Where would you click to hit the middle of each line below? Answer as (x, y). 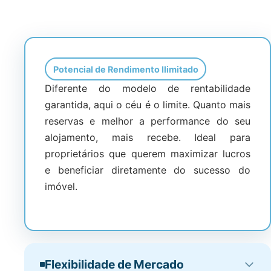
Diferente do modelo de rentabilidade (148, 88)
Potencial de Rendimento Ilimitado (126, 69)
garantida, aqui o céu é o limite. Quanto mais (148, 105)
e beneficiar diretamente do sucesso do (148, 170)
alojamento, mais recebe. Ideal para (148, 137)
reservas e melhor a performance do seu (148, 121)
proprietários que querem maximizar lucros (148, 154)
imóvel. (61, 186)
